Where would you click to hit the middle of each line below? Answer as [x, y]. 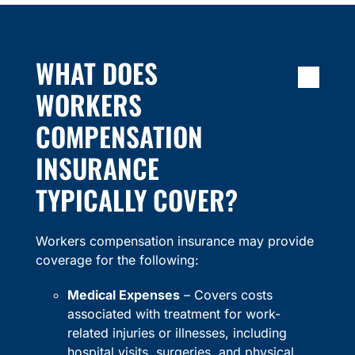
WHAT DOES [96, 73]
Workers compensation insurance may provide [174, 241]
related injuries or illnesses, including [177, 333]
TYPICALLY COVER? [136, 200]
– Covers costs [226, 295]
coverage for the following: [117, 260]
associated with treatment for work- [174, 314]
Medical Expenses [123, 295]
